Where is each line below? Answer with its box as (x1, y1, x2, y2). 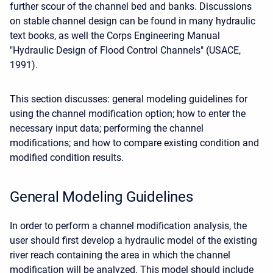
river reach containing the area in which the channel (10, 249, 230, 261)
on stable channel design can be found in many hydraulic (10, 15, 255, 27)
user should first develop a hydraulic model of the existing (10, 235, 257, 246)
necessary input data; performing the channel (10, 122, 204, 134)
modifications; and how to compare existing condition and (10, 137, 259, 149)
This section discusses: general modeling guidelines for (10, 93, 247, 105)
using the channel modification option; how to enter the (10, 108, 246, 119)
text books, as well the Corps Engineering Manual (10, 30, 220, 41)
